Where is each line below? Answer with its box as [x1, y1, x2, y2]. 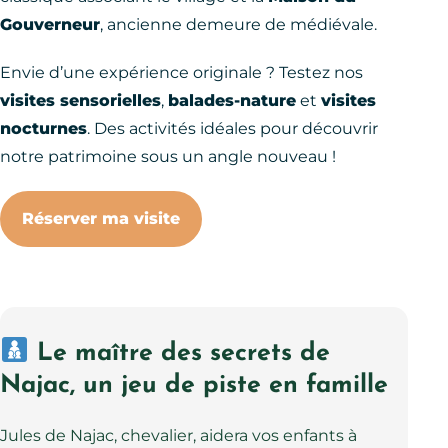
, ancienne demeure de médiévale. [100, 15, 377, 35]
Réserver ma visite [22, 209, 180, 229]
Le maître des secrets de [28, 340, 330, 366]
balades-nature [168, 91, 296, 111]
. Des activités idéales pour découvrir [87, 119, 378, 139]
